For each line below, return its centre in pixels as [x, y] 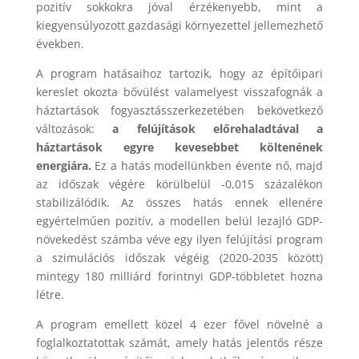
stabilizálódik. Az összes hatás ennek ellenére [179, 203]
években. [60, 44]
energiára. [63, 166]
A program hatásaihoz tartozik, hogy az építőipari [179, 74]
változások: [74, 129]
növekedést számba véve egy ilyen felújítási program [179, 240]
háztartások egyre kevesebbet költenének [179, 147]
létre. [50, 295]
